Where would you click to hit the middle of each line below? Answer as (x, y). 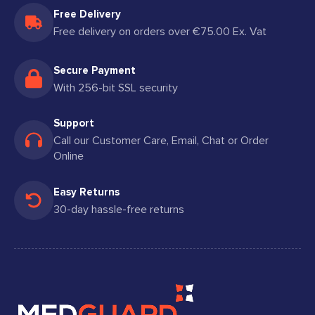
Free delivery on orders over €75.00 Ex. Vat (160, 31)
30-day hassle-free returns (119, 209)
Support (74, 123)
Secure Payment (95, 70)
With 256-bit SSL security (116, 88)
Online (69, 156)
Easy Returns (86, 192)
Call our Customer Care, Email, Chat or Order (161, 141)
